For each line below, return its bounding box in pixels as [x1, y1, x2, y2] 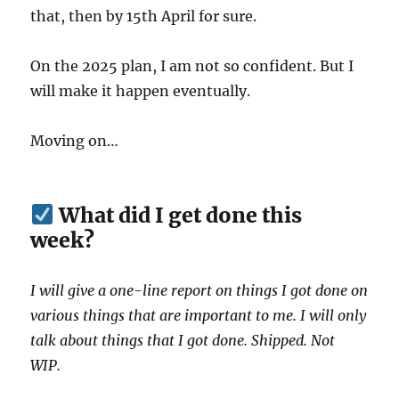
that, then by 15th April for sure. [30, 7, 257, 25]
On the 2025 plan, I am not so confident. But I [30, 57, 354, 75]
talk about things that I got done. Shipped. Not [30, 331, 336, 349]
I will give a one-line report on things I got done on [30, 281, 369, 299]
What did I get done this [53, 202, 302, 228]
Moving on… [30, 132, 119, 150]
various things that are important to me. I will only [30, 306, 367, 324]
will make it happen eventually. [30, 82, 251, 100]
